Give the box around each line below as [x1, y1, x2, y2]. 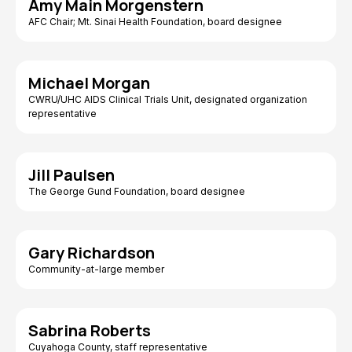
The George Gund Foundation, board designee [28, 185, 245, 197]
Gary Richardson [28, 242, 155, 263]
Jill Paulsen [28, 164, 115, 185]
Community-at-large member [28, 263, 164, 275]
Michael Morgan [28, 72, 150, 93]
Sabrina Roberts [28, 320, 151, 341]
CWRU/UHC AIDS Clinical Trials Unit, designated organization [28, 93, 307, 105]
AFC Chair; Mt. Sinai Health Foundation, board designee [28, 16, 282, 27]
